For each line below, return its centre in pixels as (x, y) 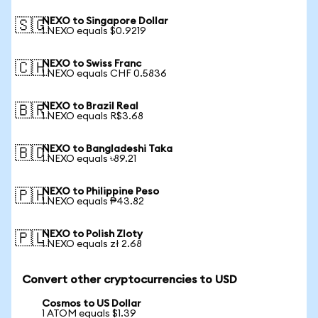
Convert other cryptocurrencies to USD (130, 280)
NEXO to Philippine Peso (100, 192)
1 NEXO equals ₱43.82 (93, 202)
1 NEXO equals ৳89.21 (89, 159)
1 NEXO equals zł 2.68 (92, 244)
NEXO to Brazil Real (90, 106)
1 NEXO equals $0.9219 (94, 31)
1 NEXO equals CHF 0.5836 (104, 74)
